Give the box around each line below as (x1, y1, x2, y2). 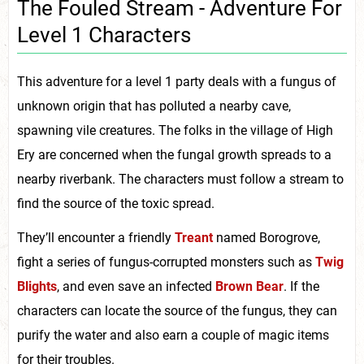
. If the (284, 279, 319, 295)
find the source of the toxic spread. (17, 196, 214, 212)
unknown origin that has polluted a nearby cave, (17, 98, 291, 115)
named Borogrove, (213, 230, 320, 246)
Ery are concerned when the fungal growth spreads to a (17, 147, 331, 163)
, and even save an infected (57, 279, 215, 295)
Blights (17, 279, 57, 295)
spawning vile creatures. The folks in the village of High (17, 123, 333, 139)
